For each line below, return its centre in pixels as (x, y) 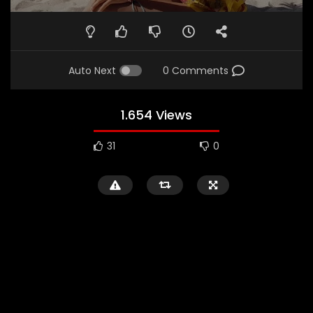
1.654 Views (156, 115)
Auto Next (92, 71)
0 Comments (196, 71)
